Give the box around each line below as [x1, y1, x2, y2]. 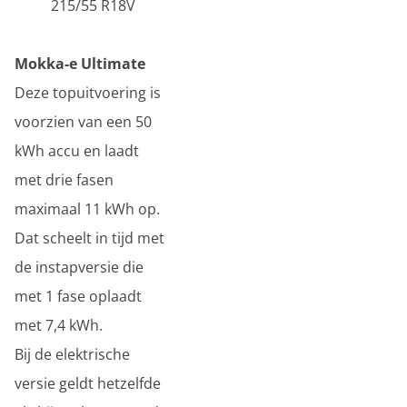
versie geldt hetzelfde [15, 373, 161, 393]
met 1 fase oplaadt [15, 286, 142, 306]
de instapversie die [15, 257, 144, 277]
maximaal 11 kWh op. [15, 199, 160, 219]
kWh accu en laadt [15, 141, 139, 161]
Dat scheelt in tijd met [15, 228, 164, 248]
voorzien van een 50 [15, 112, 152, 132]
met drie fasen [15, 170, 114, 190]
